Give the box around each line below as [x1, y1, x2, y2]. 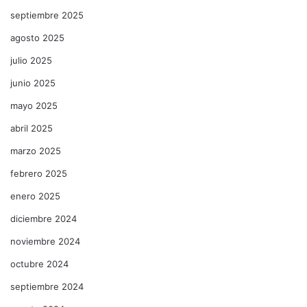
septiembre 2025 [10, 10, 84, 21]
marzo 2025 [10, 145, 61, 157]
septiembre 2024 [10, 281, 84, 293]
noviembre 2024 [10, 236, 80, 247]
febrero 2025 [10, 168, 67, 180]
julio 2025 [10, 55, 52, 66]
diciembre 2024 [10, 213, 77, 225]
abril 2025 [10, 123, 53, 134]
